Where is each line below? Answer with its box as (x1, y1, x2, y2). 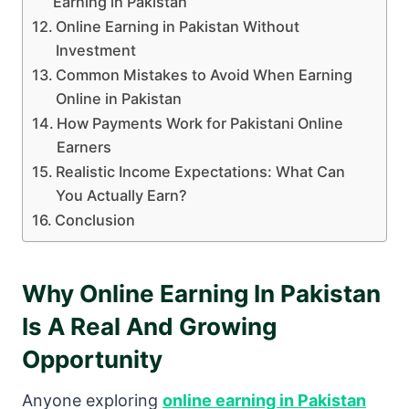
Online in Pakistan (56, 89, 183, 109)
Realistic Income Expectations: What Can (56, 163, 346, 182)
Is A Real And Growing (22, 312, 277, 341)
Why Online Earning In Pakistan (22, 279, 381, 309)
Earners (57, 138, 112, 157)
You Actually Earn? (56, 186, 188, 205)
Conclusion (55, 211, 136, 230)
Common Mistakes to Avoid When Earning (56, 66, 353, 85)
